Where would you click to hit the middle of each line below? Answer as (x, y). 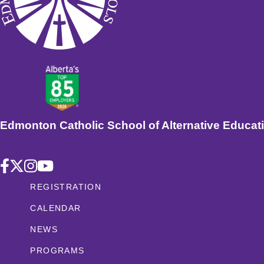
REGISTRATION (66, 187)
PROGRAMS (57, 251)
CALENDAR (56, 208)
